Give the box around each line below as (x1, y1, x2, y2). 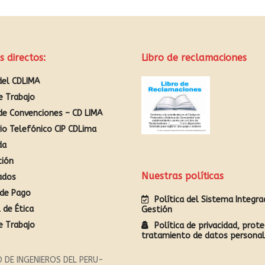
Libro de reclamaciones (141, 51, 247, 63)
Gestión (141, 204, 172, 215)
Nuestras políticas (141, 170, 224, 182)
